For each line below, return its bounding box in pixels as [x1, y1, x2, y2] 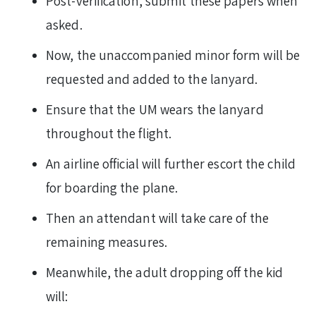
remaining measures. [46, 233, 167, 251]
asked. [46, 16, 83, 34]
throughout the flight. [46, 125, 172, 142]
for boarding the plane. [46, 179, 178, 197]
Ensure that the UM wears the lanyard [46, 101, 264, 119]
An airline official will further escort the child [46, 155, 296, 173]
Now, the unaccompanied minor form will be [46, 47, 300, 64]
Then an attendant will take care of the [46, 209, 269, 227]
